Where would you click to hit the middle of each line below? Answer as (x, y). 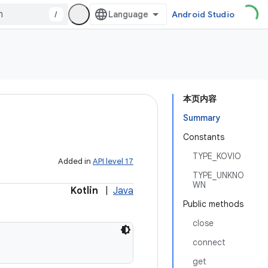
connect (209, 242)
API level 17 (113, 161)
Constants (204, 137)
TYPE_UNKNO (218, 175)
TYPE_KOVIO (217, 156)
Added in (75, 161)
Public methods (213, 204)
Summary (202, 118)
